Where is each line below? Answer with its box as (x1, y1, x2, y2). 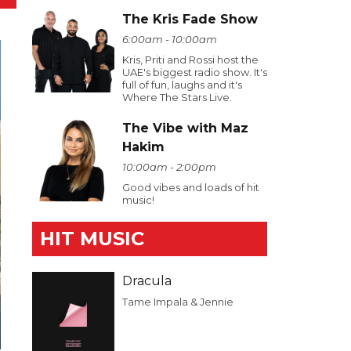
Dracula (122, 273, 172, 288)
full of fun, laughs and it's (122, 78, 242, 91)
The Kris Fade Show (122, 12, 258, 27)
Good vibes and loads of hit (122, 181, 259, 194)
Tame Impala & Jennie (122, 295, 233, 308)
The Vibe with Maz (122, 121, 248, 136)
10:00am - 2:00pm (122, 161, 216, 173)
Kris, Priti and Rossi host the (122, 53, 259, 66)
